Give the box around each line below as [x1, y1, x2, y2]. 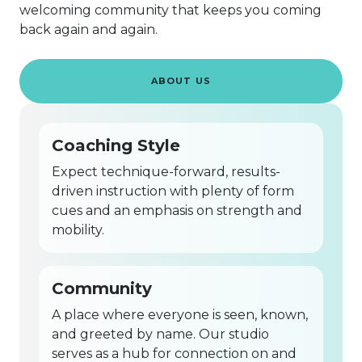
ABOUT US [151, 74, 211, 86]
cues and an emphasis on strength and [52, 202, 302, 218]
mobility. [52, 221, 104, 238]
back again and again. [19, 21, 158, 37]
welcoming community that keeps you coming [19, 2, 322, 18]
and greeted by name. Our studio [52, 326, 269, 342]
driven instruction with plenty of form [52, 183, 294, 199]
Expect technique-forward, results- [52, 163, 280, 179]
